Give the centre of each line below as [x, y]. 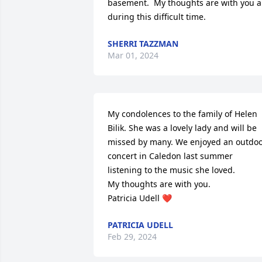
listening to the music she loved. [171, 170]
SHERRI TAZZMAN [143, 44]
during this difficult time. [157, 17]
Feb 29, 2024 [132, 237]
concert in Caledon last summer [170, 156]
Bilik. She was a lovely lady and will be [182, 128]
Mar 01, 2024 [133, 55]
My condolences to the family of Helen [182, 114]
